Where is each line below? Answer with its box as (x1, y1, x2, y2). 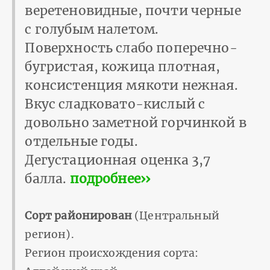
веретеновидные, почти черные (25, 2, 241, 19)
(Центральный (131, 209, 219, 222)
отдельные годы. (25, 133, 138, 149)
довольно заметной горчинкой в (25, 114, 246, 131)
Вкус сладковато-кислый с (25, 95, 206, 112)
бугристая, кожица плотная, (25, 58, 221, 75)
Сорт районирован (25, 209, 132, 222)
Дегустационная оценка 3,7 (25, 151, 211, 168)
